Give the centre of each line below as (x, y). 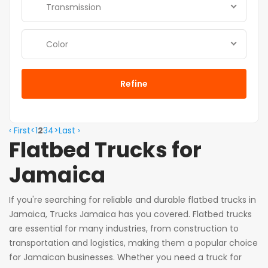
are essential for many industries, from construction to (124, 229)
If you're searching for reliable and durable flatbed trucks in (133, 200)
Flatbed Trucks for (105, 150)
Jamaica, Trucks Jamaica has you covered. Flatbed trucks (130, 214)
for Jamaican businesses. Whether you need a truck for (125, 258)
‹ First (20, 131)
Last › (69, 131)
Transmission (74, 7)
